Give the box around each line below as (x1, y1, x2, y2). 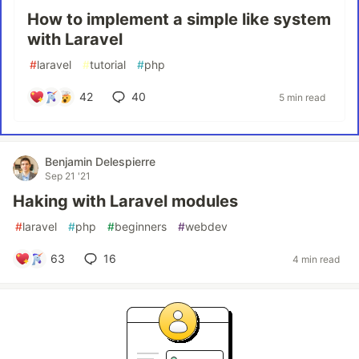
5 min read (279, 91, 325, 103)
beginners (115, 220, 167, 233)
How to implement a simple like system (27, 10, 331, 29)
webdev (185, 220, 228, 233)
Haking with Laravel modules (13, 192, 238, 211)
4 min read (292, 252, 340, 265)
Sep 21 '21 (45, 170, 91, 182)
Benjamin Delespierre (45, 155, 155, 168)
